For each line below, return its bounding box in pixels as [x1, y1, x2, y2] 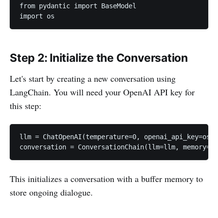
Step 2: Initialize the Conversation [10, 51, 188, 65]
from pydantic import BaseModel [19, 2, 136, 10]
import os [19, 12, 54, 20]
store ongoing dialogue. [10, 186, 93, 199]
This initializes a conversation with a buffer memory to [10, 173, 203, 185]
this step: [10, 100, 41, 112]
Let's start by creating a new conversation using [10, 73, 176, 85]
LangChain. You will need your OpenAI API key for [10, 86, 195, 98]
